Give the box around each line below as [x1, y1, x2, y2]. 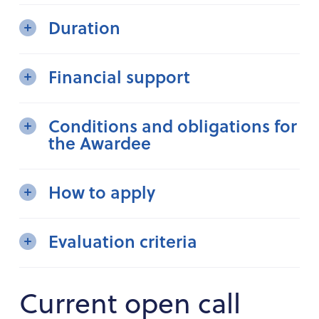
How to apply [48, 179, 155, 204]
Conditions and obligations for [48, 113, 297, 138]
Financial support [48, 63, 190, 89]
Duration [48, 14, 120, 40]
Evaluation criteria [48, 228, 197, 253]
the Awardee [48, 130, 151, 155]
